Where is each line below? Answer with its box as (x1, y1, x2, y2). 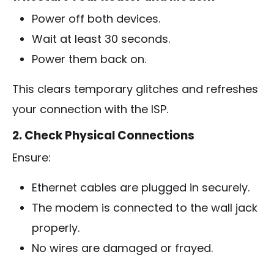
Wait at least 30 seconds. (32, 31, 170, 46)
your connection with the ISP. (12, 101, 168, 117)
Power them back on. (32, 51, 146, 67)
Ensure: (12, 149, 51, 165)
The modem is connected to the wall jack (32, 199, 257, 215)
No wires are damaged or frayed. (32, 240, 213, 256)
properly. (32, 220, 80, 235)
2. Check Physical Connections (12, 127, 194, 144)
